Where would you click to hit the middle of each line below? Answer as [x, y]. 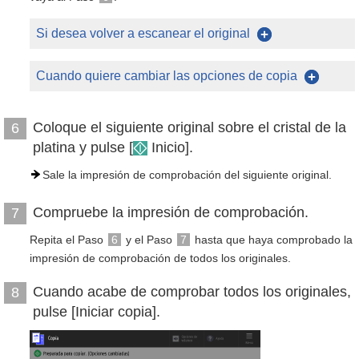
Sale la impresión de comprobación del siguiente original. [187, 175]
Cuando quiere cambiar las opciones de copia [167, 76]
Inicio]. [170, 147]
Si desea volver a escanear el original [143, 33]
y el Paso [149, 240]
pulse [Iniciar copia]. [97, 312]
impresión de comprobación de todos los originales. [160, 258]
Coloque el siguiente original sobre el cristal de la [190, 127]
